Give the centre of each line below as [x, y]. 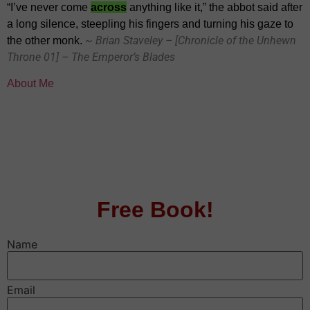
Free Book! [155, 210]
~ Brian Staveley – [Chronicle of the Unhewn [191, 40]
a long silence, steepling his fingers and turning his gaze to [150, 24]
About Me [30, 83]
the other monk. [46, 40]
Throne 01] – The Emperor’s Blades [91, 57]
